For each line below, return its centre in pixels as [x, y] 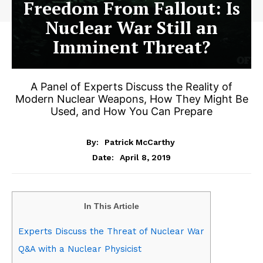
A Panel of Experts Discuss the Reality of [131, 87]
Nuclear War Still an [131, 28]
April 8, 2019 [145, 157]
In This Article [111, 206]
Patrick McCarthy [140, 142]
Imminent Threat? [131, 47]
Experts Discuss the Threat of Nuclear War [111, 231]
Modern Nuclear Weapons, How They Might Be [131, 99]
